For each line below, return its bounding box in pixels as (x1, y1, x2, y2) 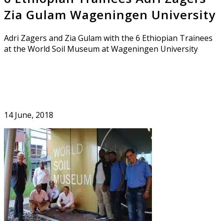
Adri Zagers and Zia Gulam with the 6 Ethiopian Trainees (4, 32, 213, 43)
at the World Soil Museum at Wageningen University (4, 43, 198, 54)
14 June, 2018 (4, 109, 53, 120)
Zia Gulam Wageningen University (4, 6, 216, 23)
